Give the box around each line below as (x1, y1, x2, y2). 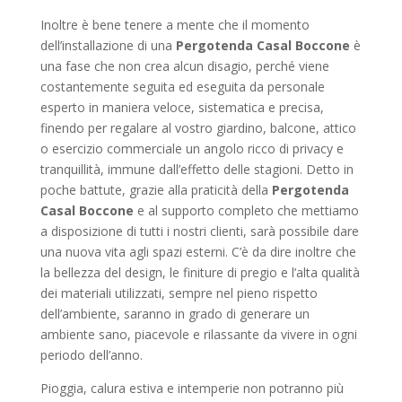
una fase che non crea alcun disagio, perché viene (39, 57, 329, 74)
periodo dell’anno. (39, 346, 143, 363)
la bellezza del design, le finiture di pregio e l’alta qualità (39, 264, 360, 281)
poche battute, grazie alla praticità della (39, 181, 272, 198)
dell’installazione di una (39, 37, 176, 54)
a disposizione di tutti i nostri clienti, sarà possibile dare (39, 223, 359, 240)
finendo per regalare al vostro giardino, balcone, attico (39, 119, 356, 136)
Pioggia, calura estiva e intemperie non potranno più (39, 380, 344, 397)
